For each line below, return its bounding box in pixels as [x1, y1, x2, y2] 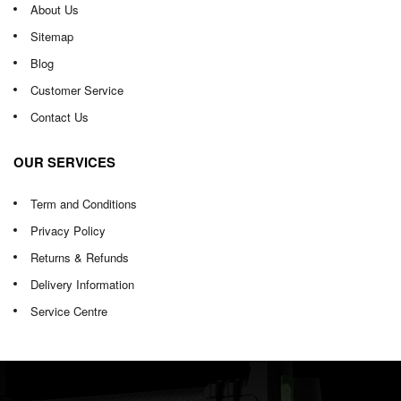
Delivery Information [30, 276, 134, 293]
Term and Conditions [30, 195, 137, 212]
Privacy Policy [30, 222, 106, 239]
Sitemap [30, 28, 73, 45]
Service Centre [30, 303, 107, 320]
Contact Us [30, 108, 89, 125]
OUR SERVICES [13, 152, 115, 172]
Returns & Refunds [30, 249, 129, 266]
